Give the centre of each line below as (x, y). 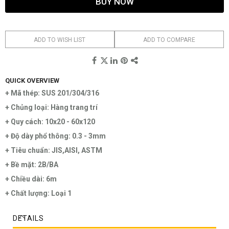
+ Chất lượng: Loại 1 (38, 193)
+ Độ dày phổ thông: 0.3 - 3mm (55, 136)
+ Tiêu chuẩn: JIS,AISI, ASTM (54, 151)
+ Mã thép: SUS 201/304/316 (52, 93)
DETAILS (28, 219)
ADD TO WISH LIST (60, 40)
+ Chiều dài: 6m (31, 179)
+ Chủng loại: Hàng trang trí (52, 108)
